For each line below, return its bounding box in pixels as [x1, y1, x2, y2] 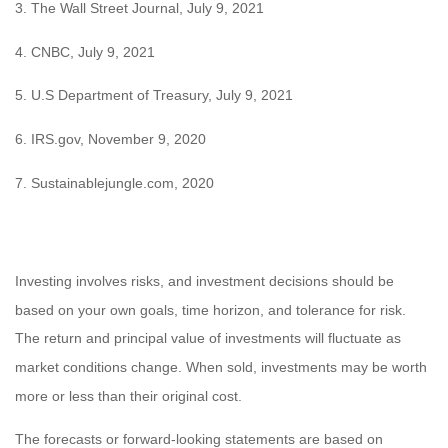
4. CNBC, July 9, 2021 [15, 43, 155, 60]
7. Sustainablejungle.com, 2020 [15, 174, 214, 191]
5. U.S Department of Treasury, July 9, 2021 [15, 87, 293, 104]
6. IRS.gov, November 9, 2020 [15, 130, 206, 147]
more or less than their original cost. [15, 387, 242, 404]
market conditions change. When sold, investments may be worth [15, 358, 427, 375]
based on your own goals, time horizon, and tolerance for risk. [15, 301, 406, 318]
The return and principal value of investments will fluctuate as [15, 330, 401, 347]
